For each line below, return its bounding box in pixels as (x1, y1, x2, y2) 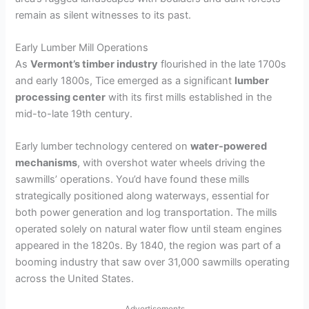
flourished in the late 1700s (158, 58, 287, 71)
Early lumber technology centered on (15, 140, 191, 153)
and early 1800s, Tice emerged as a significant (15, 74, 235, 88)
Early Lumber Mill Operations (15, 41, 149, 54)
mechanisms (15, 157, 78, 170)
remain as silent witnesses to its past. (15, 8, 192, 21)
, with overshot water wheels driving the (77, 157, 266, 170)
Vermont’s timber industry (30, 58, 159, 71)
